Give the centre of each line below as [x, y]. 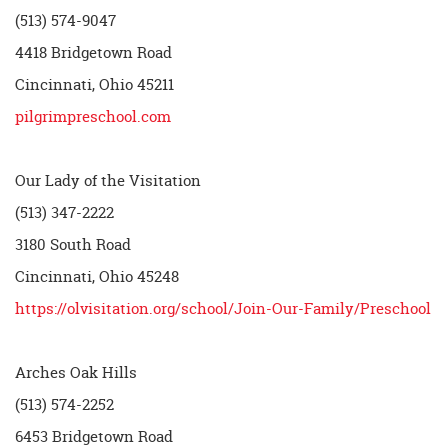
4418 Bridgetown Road [93, 53]
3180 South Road [73, 245]
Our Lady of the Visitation [108, 181]
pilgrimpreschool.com [93, 117]
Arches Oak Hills [76, 373]
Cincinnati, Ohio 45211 [94, 85]
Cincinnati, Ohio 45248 [97, 277]
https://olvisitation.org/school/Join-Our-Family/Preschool [223, 309]
